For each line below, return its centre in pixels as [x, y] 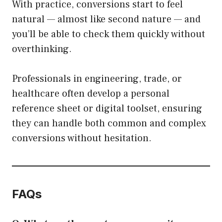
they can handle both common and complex [109, 123]
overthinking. [42, 49]
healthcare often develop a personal [91, 93]
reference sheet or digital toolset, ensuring [107, 108]
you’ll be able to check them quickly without [109, 34]
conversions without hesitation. [82, 138]
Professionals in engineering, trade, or [97, 79]
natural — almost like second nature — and [106, 19]
